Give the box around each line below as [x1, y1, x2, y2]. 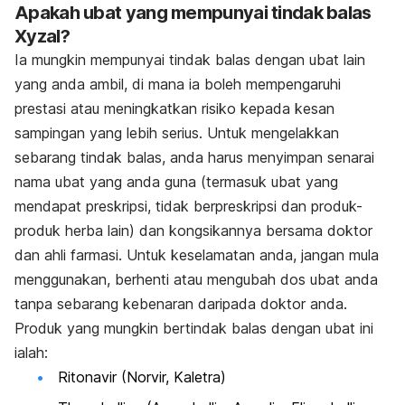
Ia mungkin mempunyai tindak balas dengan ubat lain [14, 51, 365, 70]
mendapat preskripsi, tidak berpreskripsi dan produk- [14, 197, 363, 216]
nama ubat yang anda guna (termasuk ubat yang [14, 173, 338, 192]
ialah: [14, 344, 48, 363]
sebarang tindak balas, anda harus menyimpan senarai [14, 148, 374, 167]
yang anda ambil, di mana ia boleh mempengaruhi [14, 75, 341, 94]
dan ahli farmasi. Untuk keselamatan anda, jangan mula [14, 246, 379, 265]
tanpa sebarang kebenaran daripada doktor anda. [14, 295, 347, 314]
